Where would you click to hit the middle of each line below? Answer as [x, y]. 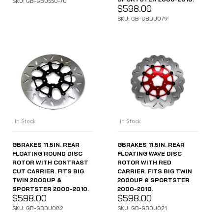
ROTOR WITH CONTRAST [50, 162]
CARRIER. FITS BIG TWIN [155, 171]
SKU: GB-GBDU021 [142, 208]
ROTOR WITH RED [144, 162]
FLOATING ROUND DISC [47, 153]
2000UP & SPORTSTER [153, 180]
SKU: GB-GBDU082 [38, 208]
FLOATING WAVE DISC [150, 153]
